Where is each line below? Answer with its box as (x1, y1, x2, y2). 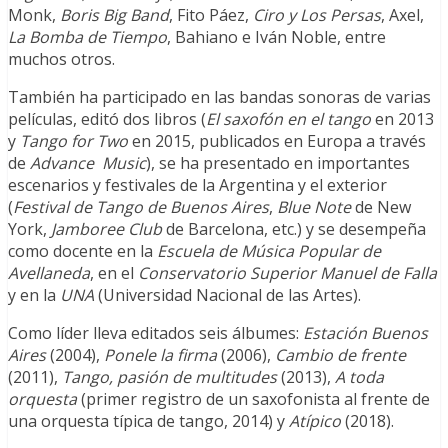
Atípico (289, 410, 341, 433)
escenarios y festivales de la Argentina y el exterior (8, 174, 387, 197)
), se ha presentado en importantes (146, 152, 410, 175)
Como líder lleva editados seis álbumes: (8, 322, 303, 345)
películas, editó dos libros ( (8, 108, 206, 131)
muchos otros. (8, 48, 115, 71)
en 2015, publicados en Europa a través (128, 130, 426, 153)
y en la (8, 284, 60, 307)
